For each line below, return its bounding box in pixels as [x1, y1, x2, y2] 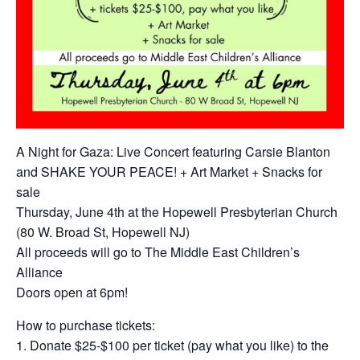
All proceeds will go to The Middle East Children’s [16, 242, 300, 261]
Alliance [16, 262, 63, 281]
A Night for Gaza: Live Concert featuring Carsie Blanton [16, 141, 330, 161]
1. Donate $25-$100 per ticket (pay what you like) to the [16, 335, 329, 354]
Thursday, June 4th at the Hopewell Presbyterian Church [16, 202, 337, 221]
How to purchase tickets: [16, 315, 155, 334]
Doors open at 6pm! [16, 282, 128, 301]
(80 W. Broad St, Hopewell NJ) [16, 222, 190, 241]
